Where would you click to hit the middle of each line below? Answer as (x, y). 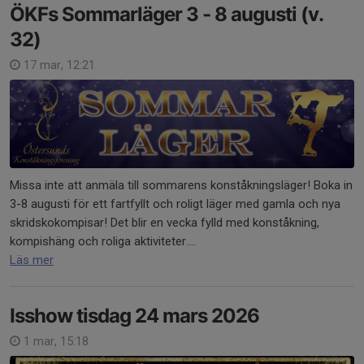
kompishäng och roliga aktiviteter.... (103, 241)
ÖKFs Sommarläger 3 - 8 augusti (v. (167, 14)
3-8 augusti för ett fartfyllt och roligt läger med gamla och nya (175, 204)
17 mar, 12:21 (58, 65)
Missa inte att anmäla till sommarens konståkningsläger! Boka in (181, 185)
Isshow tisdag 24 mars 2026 (134, 315)
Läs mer (32, 260)
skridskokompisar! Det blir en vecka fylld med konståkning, (165, 222)
